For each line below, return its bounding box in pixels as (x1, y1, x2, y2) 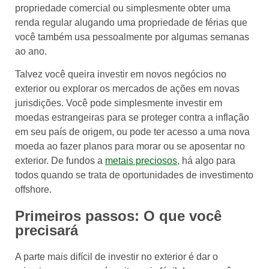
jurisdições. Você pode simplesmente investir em (15, 97, 222, 108)
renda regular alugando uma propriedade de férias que (15, 17, 247, 28)
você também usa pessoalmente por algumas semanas (15, 31, 249, 42)
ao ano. (15, 46, 47, 56)
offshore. (15, 184, 52, 195)
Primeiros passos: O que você (15, 207, 222, 224)
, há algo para (177, 155, 235, 166)
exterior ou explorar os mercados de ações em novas (15, 83, 240, 94)
